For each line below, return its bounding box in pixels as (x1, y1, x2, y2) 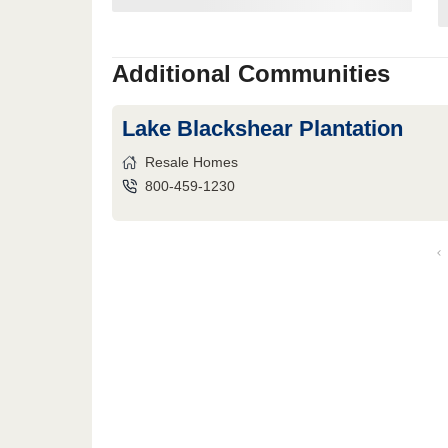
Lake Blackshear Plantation (122, 116, 403, 141)
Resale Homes (145, 154, 238, 170)
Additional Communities (112, 60, 390, 87)
